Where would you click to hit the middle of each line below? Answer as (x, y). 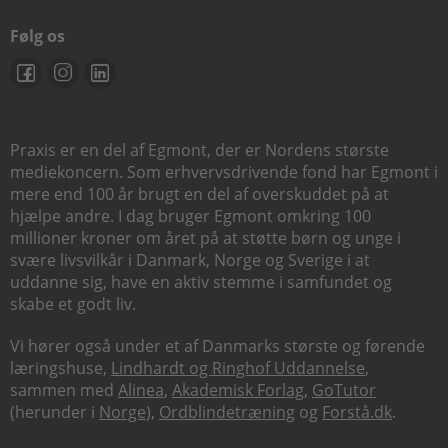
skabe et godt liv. (73, 304)
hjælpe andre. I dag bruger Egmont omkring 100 (190, 216)
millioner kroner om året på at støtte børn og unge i (205, 238)
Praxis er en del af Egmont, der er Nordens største (199, 150)
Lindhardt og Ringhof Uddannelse (238, 368)
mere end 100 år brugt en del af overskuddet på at (199, 194)
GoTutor (344, 390)
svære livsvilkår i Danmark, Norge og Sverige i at (190, 260)
